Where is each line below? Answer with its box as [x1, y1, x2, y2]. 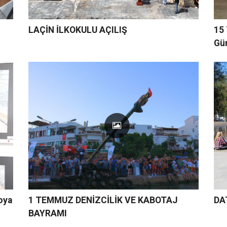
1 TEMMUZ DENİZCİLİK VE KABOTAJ [28, 195, 178, 206]
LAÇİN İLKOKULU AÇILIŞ [28, 24, 127, 35]
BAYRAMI [28, 208, 67, 219]
